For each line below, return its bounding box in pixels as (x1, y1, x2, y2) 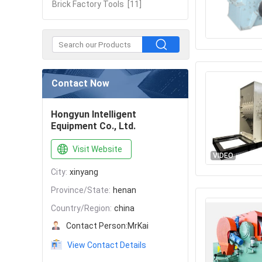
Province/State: (51, 185, 111, 195)
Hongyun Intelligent (51, 109, 136, 120)
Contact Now (51, 78, 109, 89)
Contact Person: (66, 221, 127, 230)
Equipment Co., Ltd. (51, 120, 136, 132)
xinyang (70, 167, 98, 177)
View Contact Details (67, 240, 146, 250)
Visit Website (73, 144, 122, 154)
